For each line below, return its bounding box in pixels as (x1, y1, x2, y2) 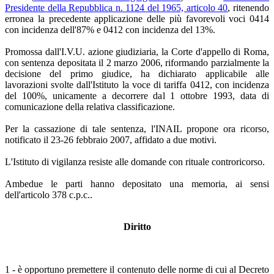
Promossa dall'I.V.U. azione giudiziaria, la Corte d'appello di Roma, (5, 46, 269, 57)
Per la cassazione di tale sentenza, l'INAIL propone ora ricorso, (5, 123, 269, 134)
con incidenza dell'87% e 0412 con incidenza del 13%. (5, 24, 215, 35)
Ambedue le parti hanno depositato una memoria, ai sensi (5, 178, 269, 189)
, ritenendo (228, 2, 270, 13)
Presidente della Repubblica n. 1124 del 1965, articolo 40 (5, 2, 228, 13)
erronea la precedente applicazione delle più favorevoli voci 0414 (5, 13, 269, 24)
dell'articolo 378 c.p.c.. (5, 189, 92, 200)
